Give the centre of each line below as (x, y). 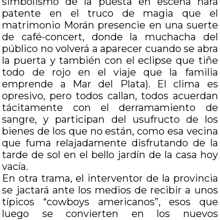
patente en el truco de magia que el (110, 13)
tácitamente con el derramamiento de (110, 108)
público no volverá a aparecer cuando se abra (110, 49)
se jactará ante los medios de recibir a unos (110, 190)
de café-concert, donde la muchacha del (110, 37)
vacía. (15, 166)
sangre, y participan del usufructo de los (110, 119)
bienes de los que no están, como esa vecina (110, 131)
